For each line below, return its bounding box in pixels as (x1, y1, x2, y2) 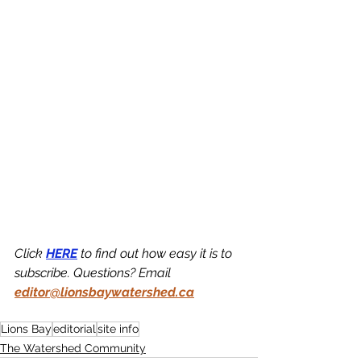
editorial (53, 322, 96, 335)
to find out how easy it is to (77, 246, 235, 261)
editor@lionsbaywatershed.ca (15, 284, 194, 300)
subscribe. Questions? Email (15, 265, 174, 280)
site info (98, 322, 139, 335)
